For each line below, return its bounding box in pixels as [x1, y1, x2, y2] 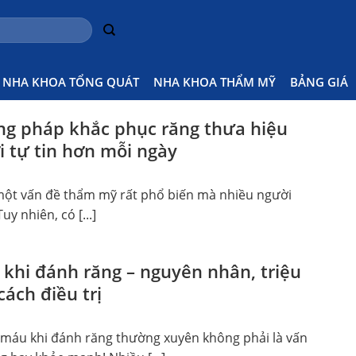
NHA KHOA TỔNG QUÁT [2, 73, 139, 90]
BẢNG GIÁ [290, 73, 348, 90]
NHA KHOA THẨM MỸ [153, 73, 276, 90]
